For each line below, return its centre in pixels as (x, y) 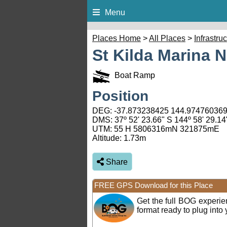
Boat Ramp (133, 75)
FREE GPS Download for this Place (154, 185)
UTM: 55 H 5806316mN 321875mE (156, 129)
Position (120, 96)
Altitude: (108, 138)
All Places (167, 39)
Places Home (117, 39)
